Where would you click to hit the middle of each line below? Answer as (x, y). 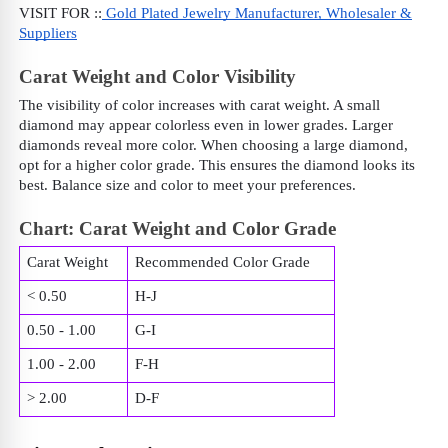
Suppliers (48, 32)
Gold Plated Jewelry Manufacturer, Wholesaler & (257, 12)
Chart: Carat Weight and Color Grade (177, 228)
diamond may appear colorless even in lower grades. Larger (206, 124)
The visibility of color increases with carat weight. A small (199, 104)
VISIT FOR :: (60, 12)
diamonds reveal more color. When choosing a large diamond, (213, 144)
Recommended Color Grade (222, 262)
